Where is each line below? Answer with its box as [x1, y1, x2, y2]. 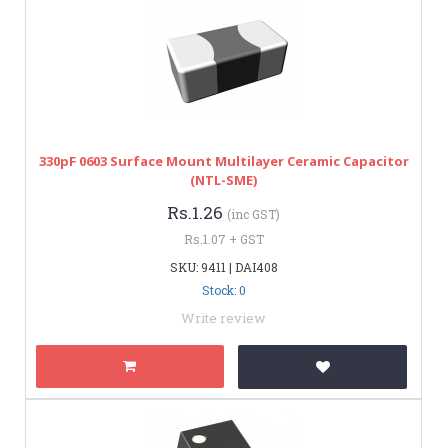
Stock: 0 [201, 281, 246, 298]
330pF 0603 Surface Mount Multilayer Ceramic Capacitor [38, 151, 409, 170]
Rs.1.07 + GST [183, 230, 264, 247]
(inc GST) [227, 205, 280, 222]
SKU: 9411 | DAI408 [169, 258, 278, 275]
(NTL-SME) [190, 170, 257, 189]
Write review [181, 308, 266, 327]
